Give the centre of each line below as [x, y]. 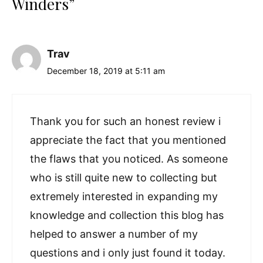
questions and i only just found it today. [128, 253]
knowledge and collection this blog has [127, 215]
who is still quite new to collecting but [124, 178]
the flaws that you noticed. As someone [129, 159]
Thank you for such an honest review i [125, 122]
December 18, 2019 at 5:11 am [106, 71]
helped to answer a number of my [114, 234]
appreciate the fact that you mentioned [128, 140]
